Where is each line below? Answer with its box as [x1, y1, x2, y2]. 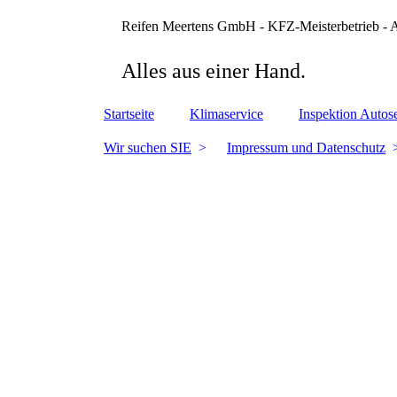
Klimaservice [190, 106, 263, 121]
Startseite [104, 106, 154, 121]
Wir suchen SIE [104, 140, 191, 155]
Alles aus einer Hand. [121, 59, 306, 82]
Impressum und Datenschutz [227, 140, 385, 155]
